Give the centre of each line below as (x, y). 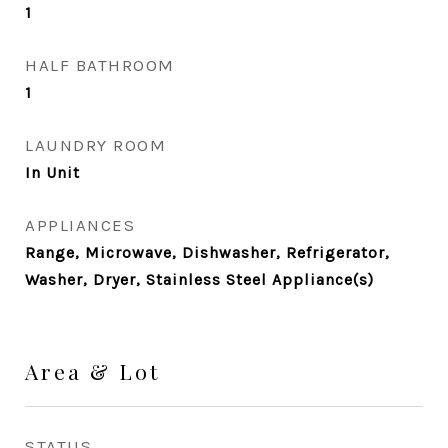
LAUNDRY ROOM (95, 145)
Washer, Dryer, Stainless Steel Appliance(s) (199, 279)
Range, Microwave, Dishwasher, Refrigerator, (207, 252)
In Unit (52, 172)
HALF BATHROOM (100, 65)
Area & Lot (92, 371)
